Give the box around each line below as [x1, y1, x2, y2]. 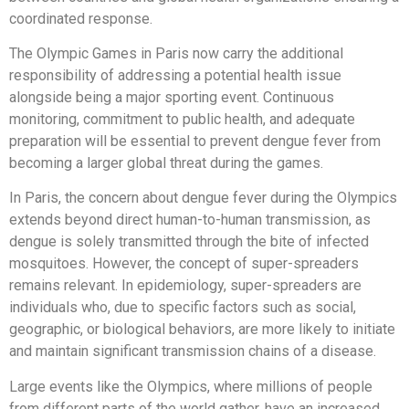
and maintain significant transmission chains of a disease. [9, 342, 376, 361]
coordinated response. [9, 9, 152, 27]
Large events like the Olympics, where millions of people [9, 377, 372, 395]
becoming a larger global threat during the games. [9, 153, 323, 172]
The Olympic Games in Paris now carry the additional [9, 44, 343, 62]
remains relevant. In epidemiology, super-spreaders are [9, 277, 362, 295]
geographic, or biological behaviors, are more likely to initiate [9, 320, 395, 339]
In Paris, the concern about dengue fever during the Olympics [9, 189, 397, 207]
